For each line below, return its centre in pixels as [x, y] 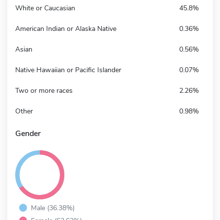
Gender [28, 133]
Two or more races [44, 90]
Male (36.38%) [53, 207]
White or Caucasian [45, 8]
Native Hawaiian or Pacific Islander [68, 70]
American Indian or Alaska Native [66, 28]
